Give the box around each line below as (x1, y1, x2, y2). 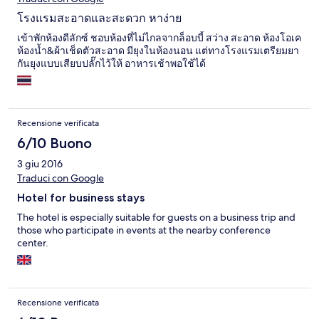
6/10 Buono (17, 135, 92, 152)
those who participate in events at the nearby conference (17, 224, 271, 237)
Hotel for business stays (17, 191, 145, 205)
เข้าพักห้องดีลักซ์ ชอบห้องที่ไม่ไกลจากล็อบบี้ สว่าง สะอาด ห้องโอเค (17, 31, 301, 45)
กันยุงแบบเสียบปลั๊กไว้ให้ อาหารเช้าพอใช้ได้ (17, 57, 206, 70)
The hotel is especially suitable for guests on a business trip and (17, 211, 296, 224)
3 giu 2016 (17, 157, 63, 171)
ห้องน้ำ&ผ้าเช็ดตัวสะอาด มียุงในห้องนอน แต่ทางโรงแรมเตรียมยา (17, 44, 299, 58)
